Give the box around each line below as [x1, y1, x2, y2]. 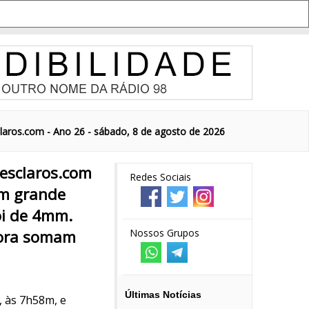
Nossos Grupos [130, 226, 199, 239]
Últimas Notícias [125, 289, 201, 300]
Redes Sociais [130, 170, 191, 183]
